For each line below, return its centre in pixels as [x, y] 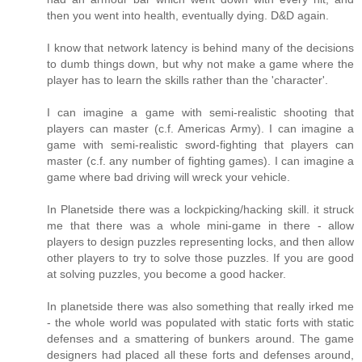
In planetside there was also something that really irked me [200, 307]
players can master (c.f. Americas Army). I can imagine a [200, 129]
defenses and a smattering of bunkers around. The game [200, 339]
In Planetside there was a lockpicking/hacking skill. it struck [200, 210]
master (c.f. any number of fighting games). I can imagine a [200, 161]
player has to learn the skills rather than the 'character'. [187, 80]
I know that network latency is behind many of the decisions [200, 48]
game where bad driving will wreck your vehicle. [168, 177]
